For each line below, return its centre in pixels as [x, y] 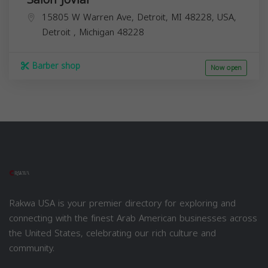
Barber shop [55, 66]
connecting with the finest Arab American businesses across [133, 218]
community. [32, 248]
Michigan [98, 32]
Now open [226, 68]
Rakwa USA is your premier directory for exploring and [122, 203]
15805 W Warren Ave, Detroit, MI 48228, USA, [139, 17]
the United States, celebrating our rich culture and [112, 233]
